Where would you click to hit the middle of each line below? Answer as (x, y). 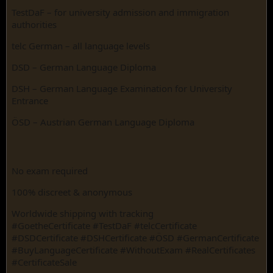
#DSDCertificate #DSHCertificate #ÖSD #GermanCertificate (135, 238)
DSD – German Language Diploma (84, 67)
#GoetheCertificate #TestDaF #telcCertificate (104, 225)
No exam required (50, 171)
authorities (34, 24)
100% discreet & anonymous (72, 192)
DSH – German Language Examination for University (122, 88)
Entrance (30, 101)
